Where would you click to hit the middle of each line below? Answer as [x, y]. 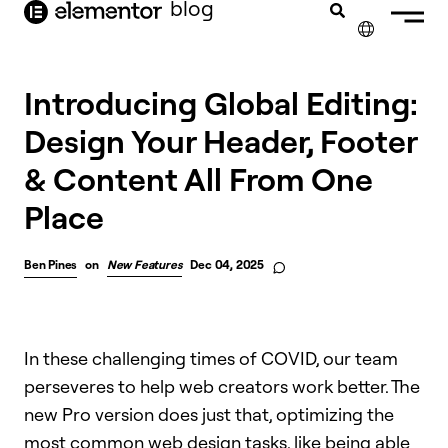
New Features [144, 264]
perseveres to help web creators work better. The [222, 386]
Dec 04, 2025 [227, 264]
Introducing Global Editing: [221, 102]
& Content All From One [198, 178]
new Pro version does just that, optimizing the [209, 414]
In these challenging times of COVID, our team [211, 358]
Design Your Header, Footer [220, 140]
